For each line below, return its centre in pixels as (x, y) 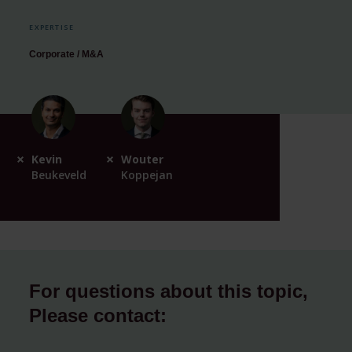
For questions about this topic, (169, 291)
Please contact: (98, 316)
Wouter (142, 159)
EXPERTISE (52, 27)
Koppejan (147, 174)
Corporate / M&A (67, 55)
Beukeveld (59, 174)
